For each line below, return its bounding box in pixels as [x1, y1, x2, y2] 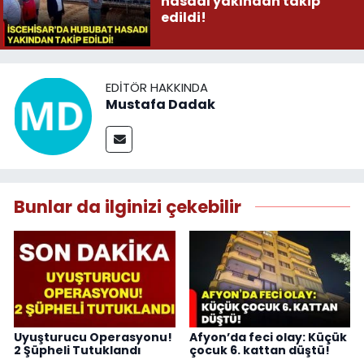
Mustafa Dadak [106, 95, 215, 115]
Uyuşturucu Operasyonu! [14, 329, 172, 346]
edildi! [160, 8, 206, 28]
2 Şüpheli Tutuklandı [14, 342, 141, 359]
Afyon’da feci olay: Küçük [188, 329, 347, 346]
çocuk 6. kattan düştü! [188, 342, 330, 359]
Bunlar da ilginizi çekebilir [14, 194, 241, 219]
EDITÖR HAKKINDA [106, 79, 208, 97]
